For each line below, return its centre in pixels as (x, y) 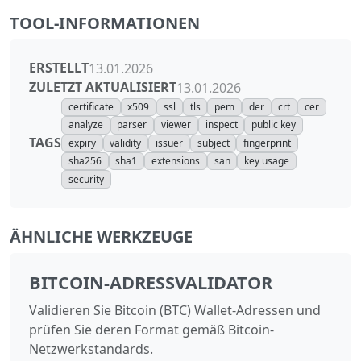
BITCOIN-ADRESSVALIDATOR (151, 282)
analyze (85, 125)
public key (274, 125)
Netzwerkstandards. (91, 349)
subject (213, 143)
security (86, 179)
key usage (267, 161)
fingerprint (268, 143)
